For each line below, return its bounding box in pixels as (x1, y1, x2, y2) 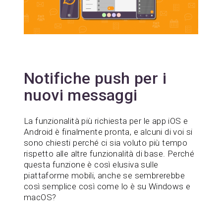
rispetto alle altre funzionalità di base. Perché (24, 148, 195, 159)
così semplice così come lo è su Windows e (24, 181, 191, 191)
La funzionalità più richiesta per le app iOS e (24, 115, 188, 126)
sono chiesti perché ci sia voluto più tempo (24, 137, 188, 148)
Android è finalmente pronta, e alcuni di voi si (24, 126, 193, 137)
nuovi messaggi (24, 85, 138, 105)
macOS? (24, 192, 56, 202)
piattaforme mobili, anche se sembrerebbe (24, 170, 185, 180)
